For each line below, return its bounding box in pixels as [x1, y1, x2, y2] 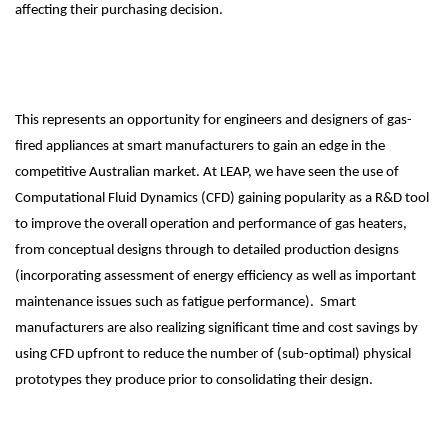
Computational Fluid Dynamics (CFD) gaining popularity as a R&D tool [15, 190, 429, 206]
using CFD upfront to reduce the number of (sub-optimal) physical [15, 346, 411, 362]
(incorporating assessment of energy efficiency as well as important [15, 268, 416, 284]
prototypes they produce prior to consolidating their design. [15, 372, 373, 388]
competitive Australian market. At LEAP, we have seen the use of [15, 164, 399, 180]
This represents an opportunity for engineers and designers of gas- [15, 112, 412, 128]
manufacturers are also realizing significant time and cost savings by [15, 320, 418, 336]
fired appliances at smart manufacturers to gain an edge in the [15, 138, 385, 154]
